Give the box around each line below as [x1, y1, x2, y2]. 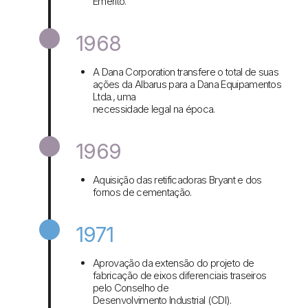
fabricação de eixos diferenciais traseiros [93, 269, 267, 283]
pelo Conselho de [93, 281, 169, 295]
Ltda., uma [93, 90, 136, 104]
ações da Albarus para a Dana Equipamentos [93, 78, 282, 91]
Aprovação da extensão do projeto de [93, 256, 254, 270]
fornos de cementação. [93, 186, 192, 199]
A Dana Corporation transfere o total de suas [93, 65, 279, 79]
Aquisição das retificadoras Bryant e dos [93, 173, 262, 187]
